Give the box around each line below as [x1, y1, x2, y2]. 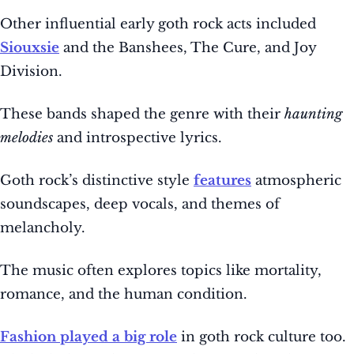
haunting [284, 106, 342, 123]
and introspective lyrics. [53, 130, 222, 147]
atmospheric [251, 172, 341, 190]
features [194, 172, 251, 190]
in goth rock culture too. [177, 329, 346, 346]
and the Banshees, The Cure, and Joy [59, 40, 316, 57]
